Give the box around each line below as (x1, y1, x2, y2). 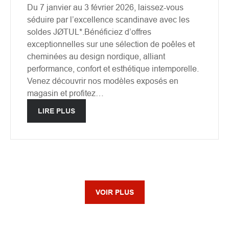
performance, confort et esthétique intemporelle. (27, 63, 199, 73)
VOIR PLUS (95, 188, 134, 196)
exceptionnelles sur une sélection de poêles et (27, 39, 195, 49)
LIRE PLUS (38, 106, 75, 115)
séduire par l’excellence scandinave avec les (27, 14, 190, 24)
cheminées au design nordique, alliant (27, 51, 165, 61)
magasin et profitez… (27, 88, 104, 98)
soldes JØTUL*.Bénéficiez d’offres (27, 27, 151, 36)
